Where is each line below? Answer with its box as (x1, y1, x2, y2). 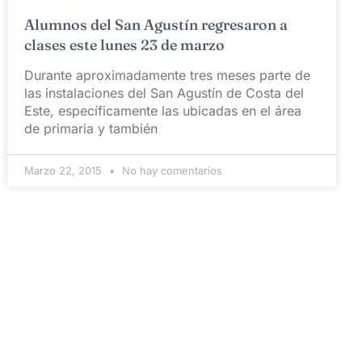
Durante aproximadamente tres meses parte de (24, 66, 311, 83)
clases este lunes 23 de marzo (24, 35, 225, 54)
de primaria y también (24, 120, 158, 137)
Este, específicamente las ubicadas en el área (24, 102, 302, 119)
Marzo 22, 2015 (24, 163, 106, 177)
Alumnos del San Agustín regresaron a (24, 15, 288, 34)
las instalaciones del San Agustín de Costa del (24, 84, 305, 101)
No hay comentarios (119, 163, 223, 177)
